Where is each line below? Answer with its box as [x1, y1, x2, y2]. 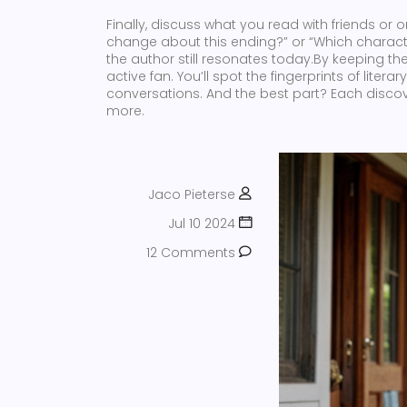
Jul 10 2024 [168, 214, 235, 233]
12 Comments [146, 243, 235, 262]
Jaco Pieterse [148, 185, 235, 203]
